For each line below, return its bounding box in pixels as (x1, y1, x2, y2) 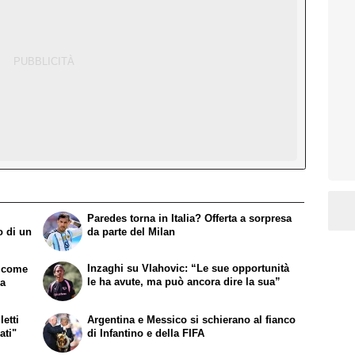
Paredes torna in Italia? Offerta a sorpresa (87, 212, 292, 225)
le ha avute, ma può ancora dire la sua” (87, 276, 281, 288)
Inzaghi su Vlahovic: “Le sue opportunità (87, 262, 290, 275)
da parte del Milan (87, 226, 176, 239)
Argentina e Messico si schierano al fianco (87, 313, 296, 326)
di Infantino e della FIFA (87, 326, 205, 339)
